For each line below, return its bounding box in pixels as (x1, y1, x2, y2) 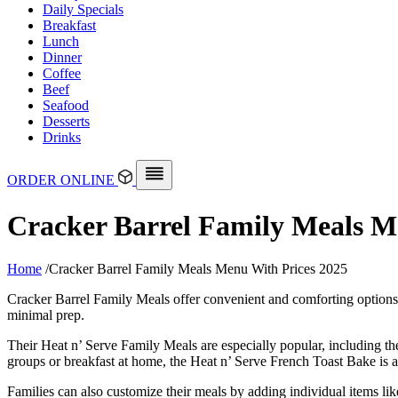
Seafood (43, 98, 89, 114)
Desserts (43, 114, 90, 130)
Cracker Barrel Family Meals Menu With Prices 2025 (49, 261, 347, 277)
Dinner (43, 50, 82, 66)
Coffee (43, 66, 81, 82)
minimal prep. (7, 307, 84, 323)
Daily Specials (43, 2, 123, 18)
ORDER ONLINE (7, 172, 115, 188)
